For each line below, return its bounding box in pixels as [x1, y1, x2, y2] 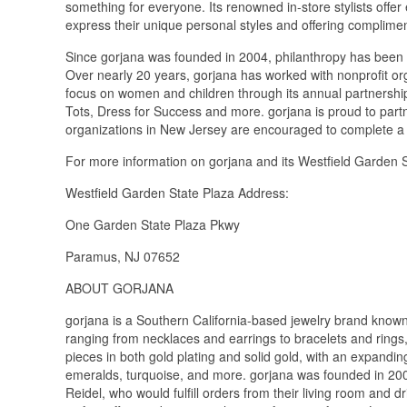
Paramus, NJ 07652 [65, 246, 180, 265]
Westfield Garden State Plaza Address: [65, 183, 289, 202]
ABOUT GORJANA [65, 278, 177, 297]
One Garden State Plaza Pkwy [65, 214, 240, 233]
